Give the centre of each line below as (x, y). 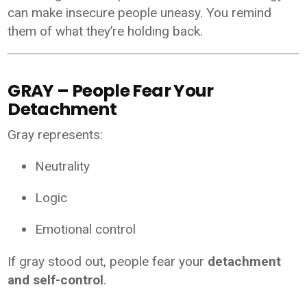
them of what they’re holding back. (106, 31)
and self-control (56, 280)
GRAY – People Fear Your (111, 91)
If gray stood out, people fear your (108, 262)
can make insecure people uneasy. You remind (140, 12)
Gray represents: (56, 135)
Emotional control (86, 230)
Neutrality (63, 167)
